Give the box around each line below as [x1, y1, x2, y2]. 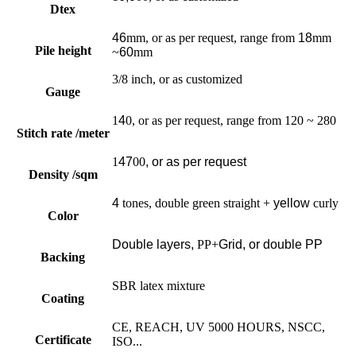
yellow [273, 195, 310, 210]
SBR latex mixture [112, 278, 205, 292]
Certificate [34, 332, 91, 346]
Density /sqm [28, 167, 98, 181]
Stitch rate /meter [16, 126, 110, 140]
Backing [41, 250, 85, 264]
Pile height [34, 43, 91, 57]
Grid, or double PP [219, 237, 323, 251]
